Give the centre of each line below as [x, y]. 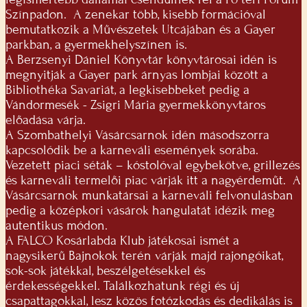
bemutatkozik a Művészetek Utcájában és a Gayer [140, 30]
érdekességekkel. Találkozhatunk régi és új [122, 286]
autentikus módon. [57, 226]
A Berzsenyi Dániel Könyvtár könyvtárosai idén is [141, 60]
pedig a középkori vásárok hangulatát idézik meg [140, 211]
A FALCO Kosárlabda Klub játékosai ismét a [122, 241]
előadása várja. [47, 120]
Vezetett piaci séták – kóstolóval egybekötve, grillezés [153, 165]
